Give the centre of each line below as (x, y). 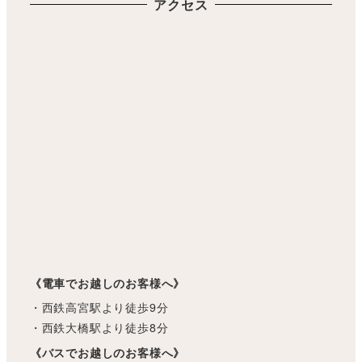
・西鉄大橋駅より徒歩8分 (99, 328)
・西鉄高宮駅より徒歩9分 (99, 307)
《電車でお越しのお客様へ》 (107, 283)
